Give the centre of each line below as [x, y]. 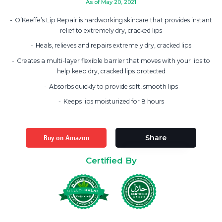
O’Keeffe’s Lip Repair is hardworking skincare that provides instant [113, 20]
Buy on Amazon [66, 138]
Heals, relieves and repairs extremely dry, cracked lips [113, 46]
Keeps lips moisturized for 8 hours [113, 102]
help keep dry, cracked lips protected [111, 71]
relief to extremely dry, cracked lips [111, 30]
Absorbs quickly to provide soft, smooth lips [113, 86]
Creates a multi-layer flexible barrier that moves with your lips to [113, 60]
